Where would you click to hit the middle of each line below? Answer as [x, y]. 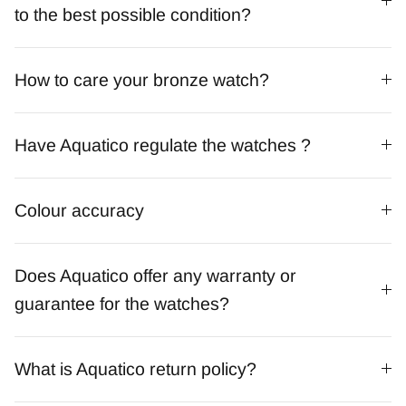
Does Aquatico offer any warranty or [155, 275]
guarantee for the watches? [122, 303]
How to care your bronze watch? [142, 79]
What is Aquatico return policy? [135, 368]
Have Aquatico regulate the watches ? [163, 145]
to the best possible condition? [133, 14]
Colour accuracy [79, 210]
